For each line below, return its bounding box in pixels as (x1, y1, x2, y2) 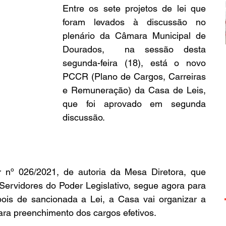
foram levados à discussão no (63, 17, 206, 27)
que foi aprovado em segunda (63, 98, 206, 109)
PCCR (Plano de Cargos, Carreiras (63, 71, 206, 82)
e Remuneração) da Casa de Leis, (63, 85, 206, 95)
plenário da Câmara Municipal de (63, 30, 206, 41)
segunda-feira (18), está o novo (63, 58, 206, 68)
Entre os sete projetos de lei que (63, 3, 206, 14)
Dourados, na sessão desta (63, 44, 206, 54)
